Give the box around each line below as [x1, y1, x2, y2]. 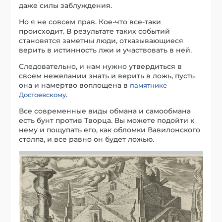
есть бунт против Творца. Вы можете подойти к [19, 115, 195, 125]
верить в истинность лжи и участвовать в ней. [19, 45, 192, 55]
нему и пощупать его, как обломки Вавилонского [19, 125, 201, 134]
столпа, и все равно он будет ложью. [19, 134, 155, 144]
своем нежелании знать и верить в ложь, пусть [19, 71, 195, 80]
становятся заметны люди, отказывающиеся [19, 36, 184, 45]
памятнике [130, 81, 167, 89]
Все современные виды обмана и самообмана [19, 106, 191, 115]
